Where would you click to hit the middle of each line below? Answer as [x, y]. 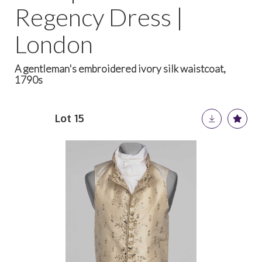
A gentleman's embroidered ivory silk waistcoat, [120, 69]
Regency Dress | [99, 17]
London [54, 44]
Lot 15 [70, 118]
